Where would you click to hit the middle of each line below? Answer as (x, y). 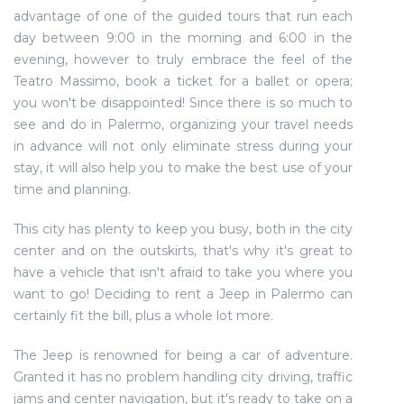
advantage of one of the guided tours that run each (184, 16)
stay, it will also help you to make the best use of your (184, 168)
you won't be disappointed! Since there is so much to (184, 103)
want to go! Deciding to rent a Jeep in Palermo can (184, 294)
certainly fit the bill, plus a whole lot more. (143, 316)
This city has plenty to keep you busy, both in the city (184, 229)
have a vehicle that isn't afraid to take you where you (184, 272)
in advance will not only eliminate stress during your (184, 146)
